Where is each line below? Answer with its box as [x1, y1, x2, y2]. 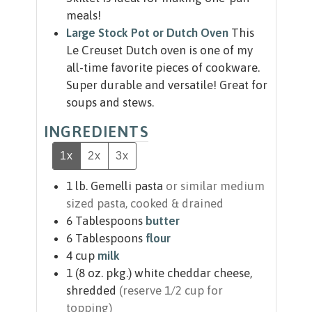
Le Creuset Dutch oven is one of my [65, 43, 253, 58]
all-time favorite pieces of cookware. [65, 61, 260, 75]
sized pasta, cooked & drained [65, 196, 224, 211]
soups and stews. [65, 95, 154, 110]
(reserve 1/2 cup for [118, 283, 223, 298]
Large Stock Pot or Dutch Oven [65, 26, 228, 40]
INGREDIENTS [43, 123, 148, 141]
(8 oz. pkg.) [75, 266, 132, 281]
